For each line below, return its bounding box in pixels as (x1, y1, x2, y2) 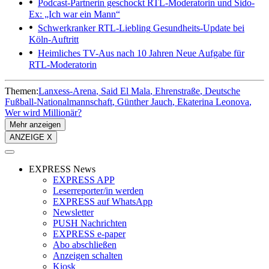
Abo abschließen (53, 240, 116, 250)
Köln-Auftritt (29, 34, 79, 45)
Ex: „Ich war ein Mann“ (29, 9, 120, 20)
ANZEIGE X (10, 133, 52, 142)
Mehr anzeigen (10, 120, 61, 130)
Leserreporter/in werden (53, 186, 144, 196)
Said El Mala (101, 86, 150, 97)
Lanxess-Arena (38, 86, 96, 97)
